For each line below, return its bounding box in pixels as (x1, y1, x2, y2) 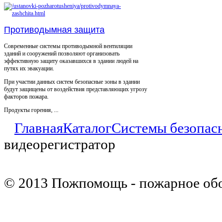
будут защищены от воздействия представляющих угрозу (4, 85, 147, 93)
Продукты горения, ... (4, 106, 58, 113)
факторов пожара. (4, 93, 49, 100)
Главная (14, 119, 63, 136)
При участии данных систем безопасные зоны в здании (4, 78, 140, 85)
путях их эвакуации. (4, 64, 54, 72)
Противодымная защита (4, 24, 105, 35)
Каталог (63, 119, 111, 136)
